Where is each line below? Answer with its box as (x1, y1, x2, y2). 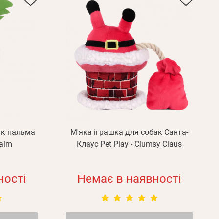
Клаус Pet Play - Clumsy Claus (77, 139, 182, 149)
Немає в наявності (77, 172, 182, 186)
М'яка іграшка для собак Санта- (70, 128, 189, 137)
